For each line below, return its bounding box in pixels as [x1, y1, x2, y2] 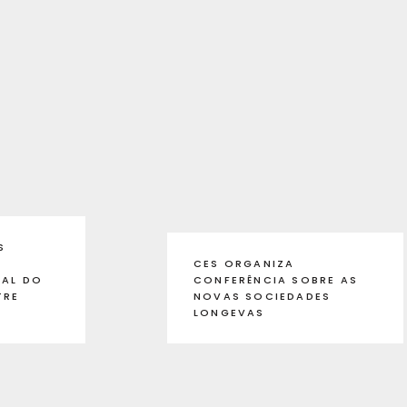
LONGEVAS [194, 304, 265, 320]
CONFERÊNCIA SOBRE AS [194, 272, 358, 287]
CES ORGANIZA [194, 255, 295, 271]
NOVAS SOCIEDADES [194, 288, 332, 303]
